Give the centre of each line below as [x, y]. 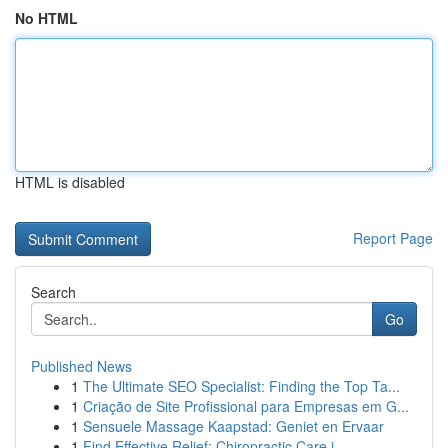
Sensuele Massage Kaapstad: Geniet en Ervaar [233, 426]
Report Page [393, 238]
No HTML [46, 18]
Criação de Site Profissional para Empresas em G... [246, 406]
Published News [81, 366]
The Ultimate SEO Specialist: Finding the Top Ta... [241, 386]
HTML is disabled [70, 182]
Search [53, 292]
